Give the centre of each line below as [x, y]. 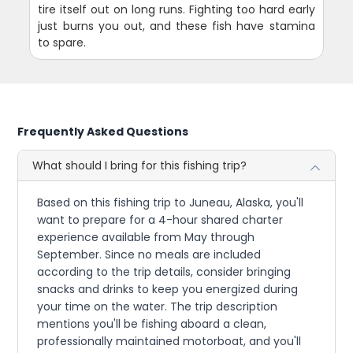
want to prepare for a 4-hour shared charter [160, 219]
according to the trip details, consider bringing [164, 271]
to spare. [62, 42]
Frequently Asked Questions [103, 131]
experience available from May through [146, 237]
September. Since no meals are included [149, 254]
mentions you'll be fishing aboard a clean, [152, 323]
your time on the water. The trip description [158, 306]
